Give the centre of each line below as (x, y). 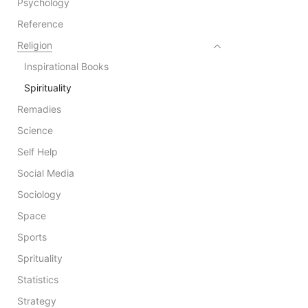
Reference (40, 23)
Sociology (39, 194)
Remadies (39, 109)
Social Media (46, 173)
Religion (35, 45)
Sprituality (40, 258)
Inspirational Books (66, 66)
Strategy (37, 300)
